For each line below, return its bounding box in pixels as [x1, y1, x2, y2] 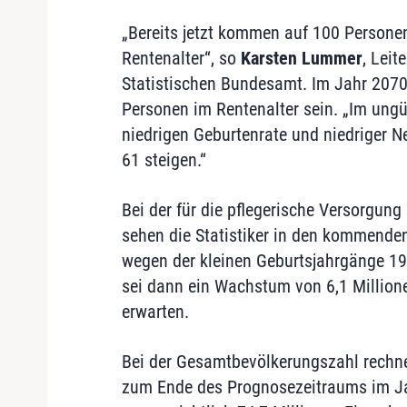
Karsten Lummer [240, 46, 362, 69]
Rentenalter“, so [121, 46, 241, 69]
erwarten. [121, 300, 189, 323]
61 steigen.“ [121, 148, 206, 171]
